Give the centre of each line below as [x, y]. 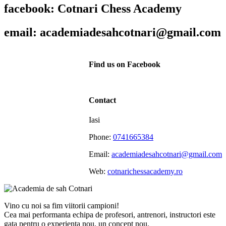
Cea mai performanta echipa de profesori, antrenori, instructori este [110, 215]
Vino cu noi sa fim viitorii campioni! [62, 206]
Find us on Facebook [125, 64]
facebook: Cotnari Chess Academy [93, 8]
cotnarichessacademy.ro [145, 172]
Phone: [101, 137]
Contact [102, 100]
